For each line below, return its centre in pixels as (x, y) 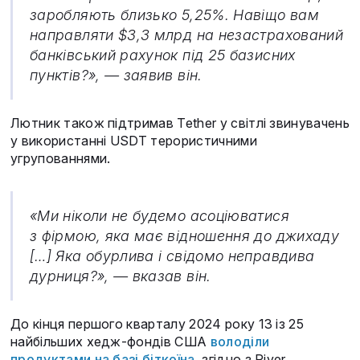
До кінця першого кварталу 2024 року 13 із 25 (157, 324)
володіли (240, 342)
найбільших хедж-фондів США (110, 342)
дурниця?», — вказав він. (121, 276)
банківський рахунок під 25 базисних (163, 55)
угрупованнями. (61, 159)
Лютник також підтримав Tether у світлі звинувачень (180, 123)
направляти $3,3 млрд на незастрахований (187, 35)
